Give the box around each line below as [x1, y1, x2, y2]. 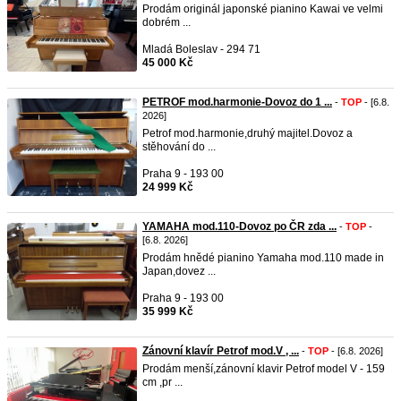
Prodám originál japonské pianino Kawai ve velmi [142, 3, 383, 15]
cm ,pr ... [142, 376, 183, 388]
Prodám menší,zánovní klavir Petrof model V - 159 [142, 363, 385, 375]
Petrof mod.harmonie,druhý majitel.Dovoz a [142, 127, 353, 140]
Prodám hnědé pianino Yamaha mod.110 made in [142, 252, 384, 264]
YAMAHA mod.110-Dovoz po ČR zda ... [142, 220, 337, 233]
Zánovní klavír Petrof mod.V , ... [142, 345, 299, 357]
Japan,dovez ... [142, 265, 216, 277]
